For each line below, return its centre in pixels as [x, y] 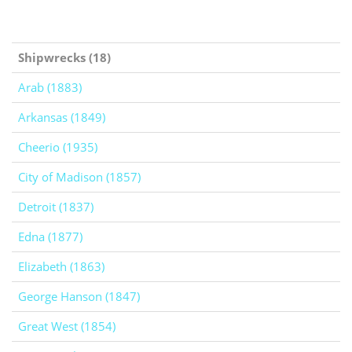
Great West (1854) [67, 326]
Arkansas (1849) [62, 117]
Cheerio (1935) [58, 147]
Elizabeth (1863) [61, 267]
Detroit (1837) [56, 207]
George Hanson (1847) [79, 297]
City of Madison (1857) [79, 177]
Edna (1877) [50, 237]
